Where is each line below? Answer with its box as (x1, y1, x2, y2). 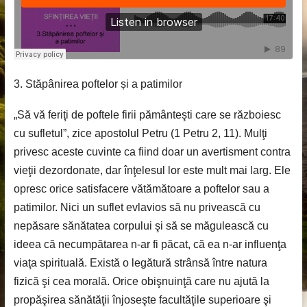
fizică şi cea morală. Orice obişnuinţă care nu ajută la (13, 275, 269, 287)
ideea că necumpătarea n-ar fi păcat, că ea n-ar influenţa (13, 238, 286, 250)
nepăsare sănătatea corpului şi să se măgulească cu (13, 220, 269, 232)
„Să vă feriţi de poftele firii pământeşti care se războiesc (13, 109, 281, 121)
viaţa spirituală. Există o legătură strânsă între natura (13, 257, 267, 269)
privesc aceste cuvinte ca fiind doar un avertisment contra (13, 146, 291, 158)
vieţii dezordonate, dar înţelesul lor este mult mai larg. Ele (13, 164, 291, 176)
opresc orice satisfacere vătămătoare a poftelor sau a (13, 183, 269, 195)
